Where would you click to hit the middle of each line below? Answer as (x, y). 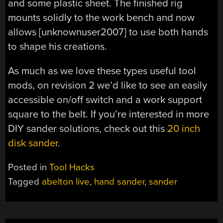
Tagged (25, 182)
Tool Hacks (72, 167)
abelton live (66, 182)
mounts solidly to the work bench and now (102, 17)
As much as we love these (65, 71)
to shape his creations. (58, 46)
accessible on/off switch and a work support (105, 100)
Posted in (29, 167)
